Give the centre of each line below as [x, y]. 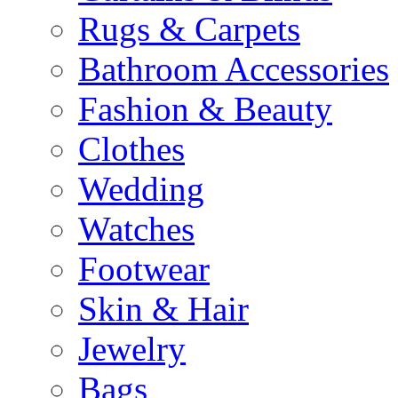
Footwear [144, 269]
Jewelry [132, 349]
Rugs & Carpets [189, 29]
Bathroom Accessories [234, 69]
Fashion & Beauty [205, 109]
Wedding [141, 189]
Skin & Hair [163, 309]
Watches [136, 229]
